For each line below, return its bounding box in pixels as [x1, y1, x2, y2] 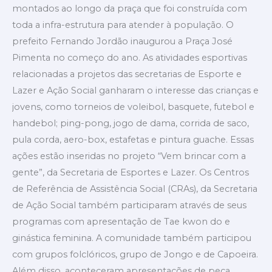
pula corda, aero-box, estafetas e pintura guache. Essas [12, 134, 254, 145]
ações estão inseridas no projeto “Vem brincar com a [12, 150, 246, 161]
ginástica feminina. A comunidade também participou [12, 232, 251, 243]
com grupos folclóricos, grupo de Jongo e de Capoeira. [12, 248, 258, 260]
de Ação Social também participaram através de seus [12, 199, 246, 211]
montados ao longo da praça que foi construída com [12, 2, 247, 14]
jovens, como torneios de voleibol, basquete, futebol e [12, 101, 254, 112]
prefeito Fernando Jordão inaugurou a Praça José [12, 35, 233, 47]
